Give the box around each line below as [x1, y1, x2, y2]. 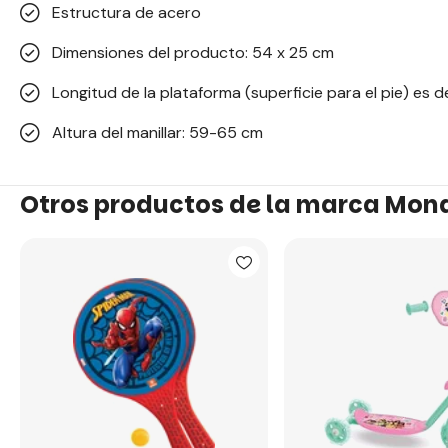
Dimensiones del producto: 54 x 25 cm [52, 42, 334, 63]
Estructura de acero [52, 2, 201, 23]
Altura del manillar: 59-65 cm [52, 122, 263, 143]
